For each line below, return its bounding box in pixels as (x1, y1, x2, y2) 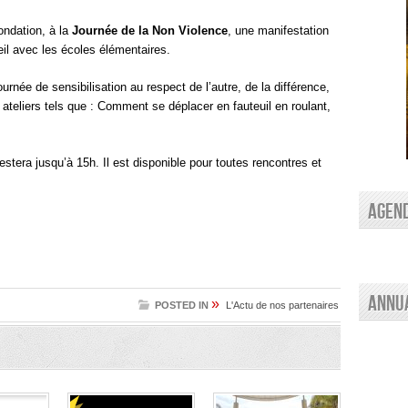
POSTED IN (155, 300, 209, 311)
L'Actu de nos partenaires (226, 300, 339, 311)
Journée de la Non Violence (72, 24, 228, 37)
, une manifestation (228, 24, 329, 37)
